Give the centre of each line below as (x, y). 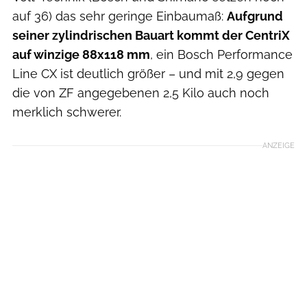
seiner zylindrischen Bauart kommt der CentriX (151, 35)
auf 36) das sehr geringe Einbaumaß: (120, 16)
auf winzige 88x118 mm (81, 54)
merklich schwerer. (67, 112)
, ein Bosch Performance (221, 54)
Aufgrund (255, 16)
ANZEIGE (279, 145)
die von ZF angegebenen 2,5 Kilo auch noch (141, 93)
